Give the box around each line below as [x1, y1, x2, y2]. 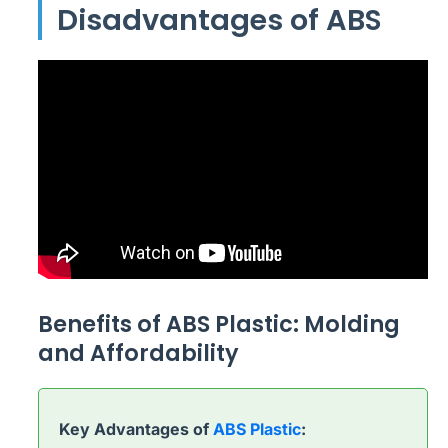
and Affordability [38, 336, 239, 369]
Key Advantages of [59, 418, 213, 439]
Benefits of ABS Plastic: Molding [38, 307, 400, 340]
